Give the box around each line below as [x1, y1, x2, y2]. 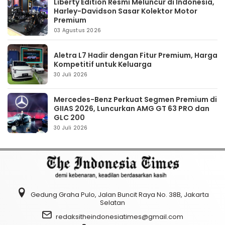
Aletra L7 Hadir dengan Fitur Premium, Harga [54, 50, 217, 60]
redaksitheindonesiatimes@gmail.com [56, 212, 183, 221]
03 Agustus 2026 [54, 27, 101, 34]
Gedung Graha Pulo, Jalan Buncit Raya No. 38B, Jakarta [30, 190, 209, 199]
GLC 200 [54, 113, 85, 123]
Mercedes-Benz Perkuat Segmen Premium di [54, 94, 217, 104]
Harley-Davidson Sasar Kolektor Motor [54, 6, 197, 16]
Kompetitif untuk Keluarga [54, 59, 152, 69]
